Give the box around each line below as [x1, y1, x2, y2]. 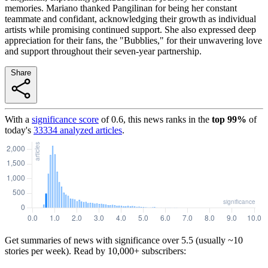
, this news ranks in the [123, 114, 209, 124]
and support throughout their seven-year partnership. [5, 45, 202, 56]
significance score [32, 114, 99, 124]
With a [5, 114, 29, 124]
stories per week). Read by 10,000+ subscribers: [5, 245, 186, 256]
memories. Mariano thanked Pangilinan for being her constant [5, 2, 237, 13]
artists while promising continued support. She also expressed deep [5, 24, 256, 35]
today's [5, 124, 31, 135]
